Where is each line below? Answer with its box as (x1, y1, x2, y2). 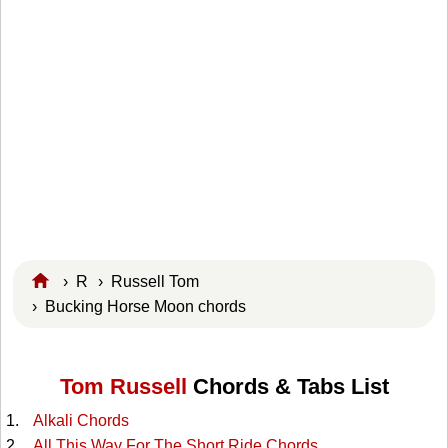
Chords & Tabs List (186, 374, 389, 400)
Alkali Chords (32, 412, 129, 430)
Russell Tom (110, 272, 199, 290)
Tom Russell (59, 374, 187, 400)
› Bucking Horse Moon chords (32, 297, 255, 315)
